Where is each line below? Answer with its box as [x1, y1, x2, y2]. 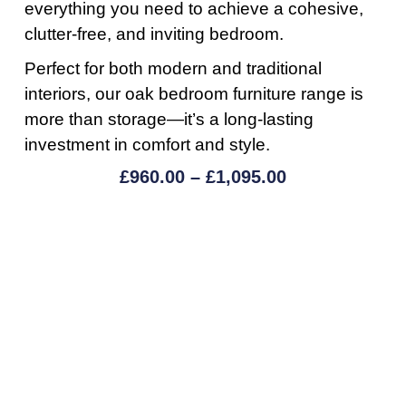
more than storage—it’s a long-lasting [24, 110, 314, 130]
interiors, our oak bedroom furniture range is [24, 84, 363, 104]
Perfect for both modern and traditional [24, 59, 322, 79]
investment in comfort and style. [24, 135, 270, 155]
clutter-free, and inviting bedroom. [24, 24, 284, 44]
